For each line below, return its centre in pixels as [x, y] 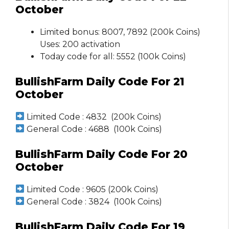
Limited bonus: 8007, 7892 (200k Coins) [120, 32]
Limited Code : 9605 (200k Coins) [92, 189]
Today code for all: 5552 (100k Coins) [113, 56]
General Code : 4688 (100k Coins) [94, 129]
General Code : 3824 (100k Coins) [94, 201]
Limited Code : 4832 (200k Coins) [93, 117]
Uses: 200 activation [80, 44]
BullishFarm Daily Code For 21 [100, 81]
